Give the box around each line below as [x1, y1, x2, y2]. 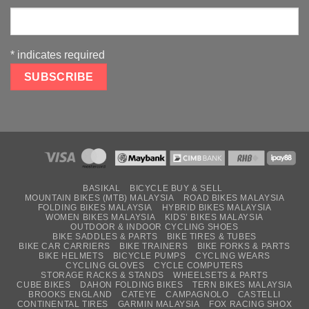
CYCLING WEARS [195, 251, 271, 261]
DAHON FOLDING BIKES [79, 280, 183, 290]
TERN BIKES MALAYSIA [192, 280, 292, 290]
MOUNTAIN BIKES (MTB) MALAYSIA [24, 193, 175, 203]
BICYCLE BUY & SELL [129, 183, 223, 194]
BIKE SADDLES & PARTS [52, 232, 158, 242]
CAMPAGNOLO [166, 290, 229, 300]
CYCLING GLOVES [65, 261, 145, 271]
